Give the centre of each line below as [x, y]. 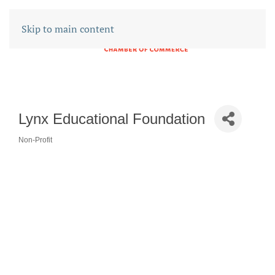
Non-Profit [35, 140]
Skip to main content [68, 29]
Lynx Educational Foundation [112, 118]
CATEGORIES [56, 149]
